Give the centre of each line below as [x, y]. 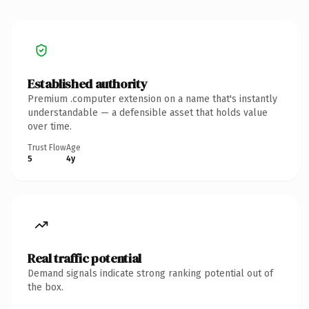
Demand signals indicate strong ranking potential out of [150, 273]
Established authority [88, 83]
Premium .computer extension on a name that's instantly [152, 99]
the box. [46, 287]
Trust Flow [47, 147]
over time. [50, 126]
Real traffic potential [84, 258]
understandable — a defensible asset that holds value [148, 112]
